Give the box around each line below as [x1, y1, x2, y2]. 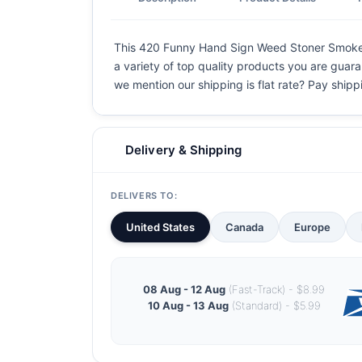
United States [126, 221, 195, 234]
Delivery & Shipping [125, 142, 242, 158]
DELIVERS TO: [111, 190, 178, 201]
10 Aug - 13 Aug [147, 298, 229, 312]
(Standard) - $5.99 [228, 298, 321, 312]
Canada [225, 221, 263, 234]
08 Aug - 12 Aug [143, 282, 225, 296]
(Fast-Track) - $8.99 [225, 282, 325, 296]
